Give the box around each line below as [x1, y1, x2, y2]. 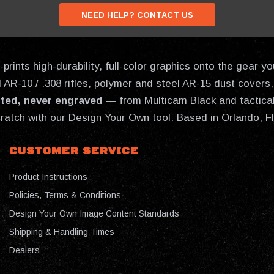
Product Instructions [9, 171, 87, 182]
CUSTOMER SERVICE [9, 144, 139, 158]
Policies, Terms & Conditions [9, 190, 121, 200]
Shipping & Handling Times [9, 226, 114, 237]
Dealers [9, 245, 40, 255]
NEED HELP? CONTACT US [81, 10, 193, 20]
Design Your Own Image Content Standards [9, 208, 179, 218]
